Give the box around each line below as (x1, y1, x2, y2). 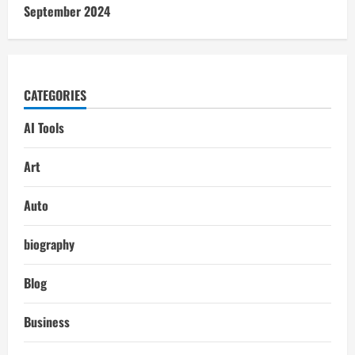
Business (24, 311, 70, 331)
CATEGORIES (24, 85, 86, 105)
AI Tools (24, 117, 64, 137)
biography (24, 234, 74, 254)
